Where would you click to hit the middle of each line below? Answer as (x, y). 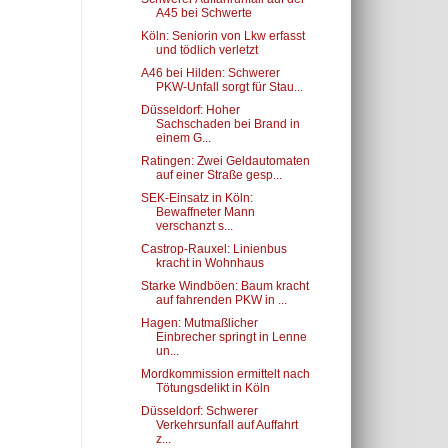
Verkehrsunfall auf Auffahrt (226, 425)
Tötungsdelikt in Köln (212, 388)
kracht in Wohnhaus (209, 263)
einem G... (183, 138)
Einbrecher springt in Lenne (231, 337)
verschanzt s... (194, 226)
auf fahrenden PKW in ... (221, 300)
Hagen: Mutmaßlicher (199, 323)
